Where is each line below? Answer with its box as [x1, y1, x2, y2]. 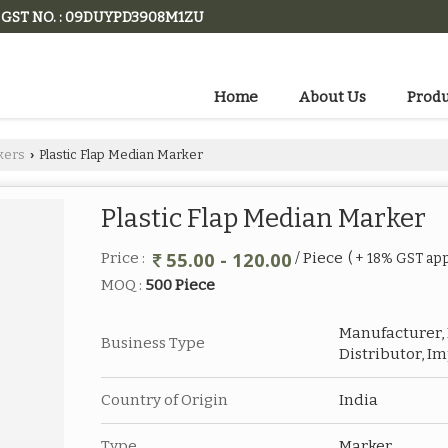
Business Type [101, 334, 205, 353]
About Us [299, 88, 366, 107]
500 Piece [145, 276, 215, 295]
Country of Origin [101, 391, 228, 410]
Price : [101, 249, 148, 268]
